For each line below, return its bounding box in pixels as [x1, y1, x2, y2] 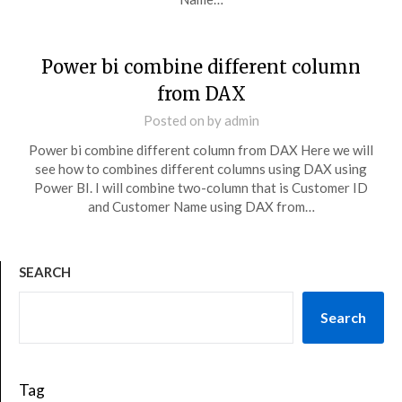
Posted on [143, 112, 207, 128]
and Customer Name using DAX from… [87, 198, 315, 214]
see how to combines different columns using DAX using [35, 161, 367, 177]
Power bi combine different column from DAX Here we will [29, 142, 373, 158]
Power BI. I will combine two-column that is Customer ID [34, 179, 368, 196]
